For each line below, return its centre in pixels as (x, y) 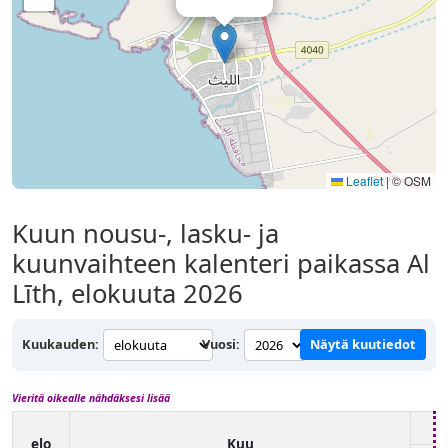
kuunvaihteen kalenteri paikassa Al (221, 263)
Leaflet (363, 180)
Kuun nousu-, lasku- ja (145, 233)
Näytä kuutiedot (363, 344)
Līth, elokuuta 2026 (127, 293)
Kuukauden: (60, 344)
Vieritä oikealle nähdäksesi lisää (91, 397)
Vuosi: (221, 344)
